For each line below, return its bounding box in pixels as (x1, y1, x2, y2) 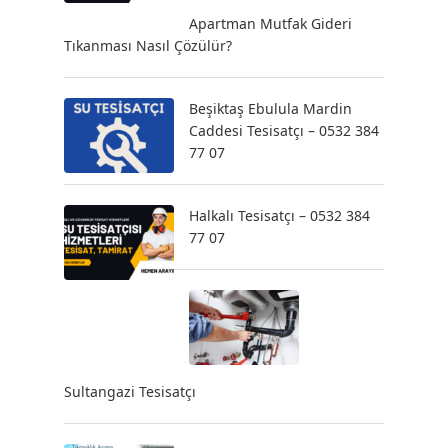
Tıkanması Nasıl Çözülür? (64, 36, 232, 55)
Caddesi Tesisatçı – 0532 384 (189, 121, 379, 140)
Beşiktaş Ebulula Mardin (189, 99, 352, 118)
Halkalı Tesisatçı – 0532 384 (189, 206, 370, 225)
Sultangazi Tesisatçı (64, 382, 196, 401)
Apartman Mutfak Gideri (189, 14, 352, 33)
